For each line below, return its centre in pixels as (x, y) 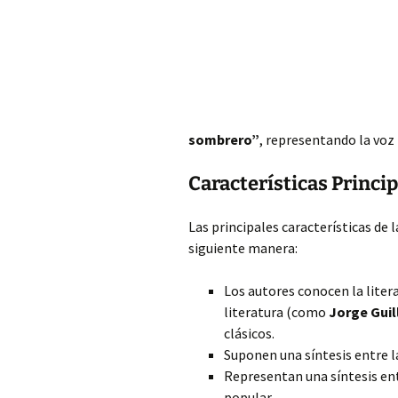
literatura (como (276, 312)
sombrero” (224, 139)
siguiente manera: (243, 248)
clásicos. (249, 333)
